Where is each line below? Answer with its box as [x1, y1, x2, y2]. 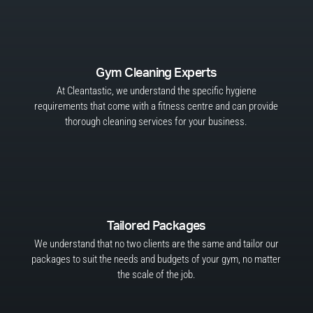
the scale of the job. [117, 268, 196, 281]
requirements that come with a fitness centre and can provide [34, 100, 279, 112]
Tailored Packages [107, 220, 206, 233]
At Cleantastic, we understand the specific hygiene [56, 85, 256, 97]
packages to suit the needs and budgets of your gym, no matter [31, 253, 282, 265]
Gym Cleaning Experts [96, 67, 217, 80]
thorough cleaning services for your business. [65, 115, 248, 128]
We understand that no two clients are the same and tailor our [34, 238, 279, 250]
